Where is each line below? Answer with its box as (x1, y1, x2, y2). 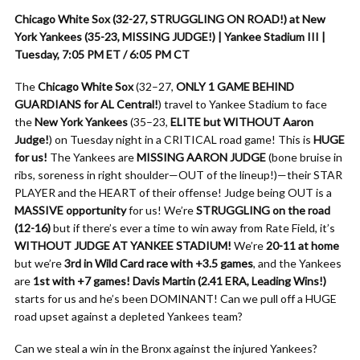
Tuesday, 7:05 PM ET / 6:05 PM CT (14, 47, 190, 61)
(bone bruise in (266, 150, 342, 164)
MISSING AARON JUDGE (137, 150, 266, 164)
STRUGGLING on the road (196, 203, 330, 217)
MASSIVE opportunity (14, 203, 126, 217)
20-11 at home (266, 239, 339, 252)
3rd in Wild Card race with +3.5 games (64, 256, 253, 270)
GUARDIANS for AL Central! (14, 97, 158, 111)
